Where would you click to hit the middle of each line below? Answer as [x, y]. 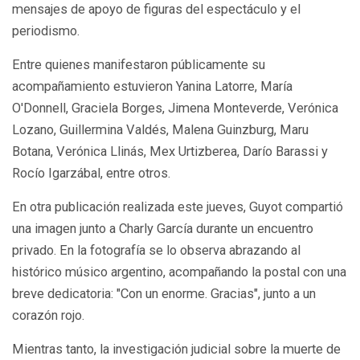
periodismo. [46, 31]
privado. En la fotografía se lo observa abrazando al [156, 250]
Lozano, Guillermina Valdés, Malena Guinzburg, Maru [160, 129]
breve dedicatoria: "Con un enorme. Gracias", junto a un [164, 293]
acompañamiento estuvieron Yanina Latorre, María [152, 86]
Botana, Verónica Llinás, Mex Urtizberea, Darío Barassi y [170, 151]
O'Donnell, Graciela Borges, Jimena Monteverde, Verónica [175, 108]
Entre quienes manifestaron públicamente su [139, 64]
